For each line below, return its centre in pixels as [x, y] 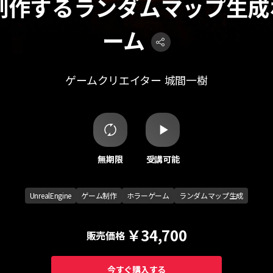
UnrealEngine [51, 195]
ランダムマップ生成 [211, 195]
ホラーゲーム [148, 195]
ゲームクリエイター [113, 80]
